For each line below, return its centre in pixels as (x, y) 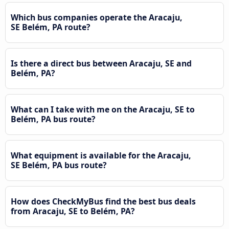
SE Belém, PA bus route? (59, 165)
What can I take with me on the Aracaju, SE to (103, 109)
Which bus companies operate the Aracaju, (97, 17)
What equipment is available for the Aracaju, (101, 155)
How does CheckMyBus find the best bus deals (103, 201)
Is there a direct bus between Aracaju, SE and (101, 63)
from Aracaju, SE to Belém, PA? (73, 211)
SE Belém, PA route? (51, 27)
